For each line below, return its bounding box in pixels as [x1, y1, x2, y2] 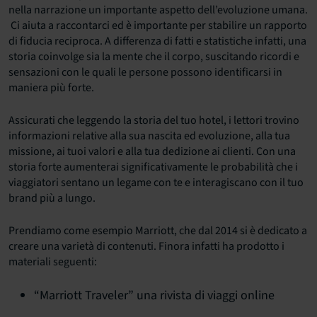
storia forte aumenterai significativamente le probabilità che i [8, 159, 298, 175]
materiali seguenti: [8, 254, 97, 270]
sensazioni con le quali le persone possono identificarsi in [8, 64, 282, 81]
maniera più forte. [8, 80, 94, 96]
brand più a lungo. [8, 190, 96, 207]
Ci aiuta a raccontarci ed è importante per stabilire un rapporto [8, 18, 307, 34]
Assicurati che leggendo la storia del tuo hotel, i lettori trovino [8, 113, 299, 129]
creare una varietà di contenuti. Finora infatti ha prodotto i [8, 238, 284, 255]
